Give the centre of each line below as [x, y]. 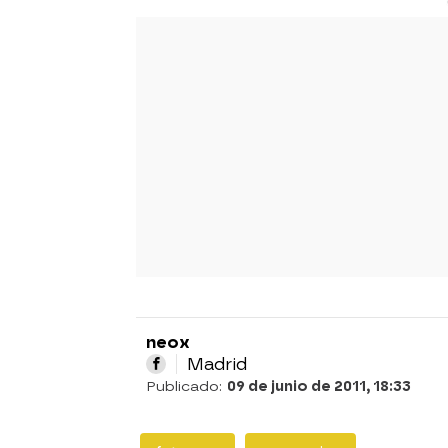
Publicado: [186, 386]
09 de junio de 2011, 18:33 [319, 386]
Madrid [217, 363]
